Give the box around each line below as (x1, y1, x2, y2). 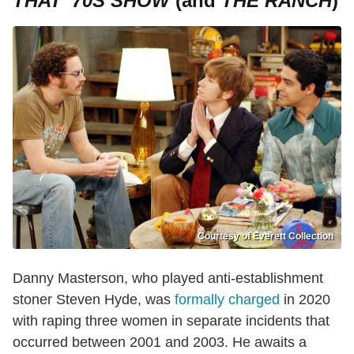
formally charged (175, 291, 280, 307)
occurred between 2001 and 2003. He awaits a (13, 333, 307, 350)
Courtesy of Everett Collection (198, 230, 333, 242)
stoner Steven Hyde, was (13, 291, 175, 307)
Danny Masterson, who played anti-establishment (13, 269, 323, 286)
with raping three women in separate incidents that (13, 312, 330, 329)
